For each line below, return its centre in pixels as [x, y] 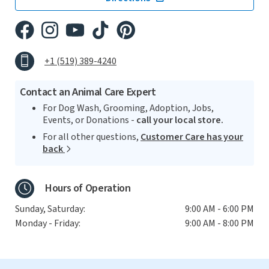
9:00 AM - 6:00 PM [219, 209]
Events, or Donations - [89, 120]
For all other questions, [92, 137]
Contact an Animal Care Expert [88, 92]
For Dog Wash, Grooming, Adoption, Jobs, [128, 108]
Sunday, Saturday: [50, 209]
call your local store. [180, 120]
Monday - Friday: [48, 223]
